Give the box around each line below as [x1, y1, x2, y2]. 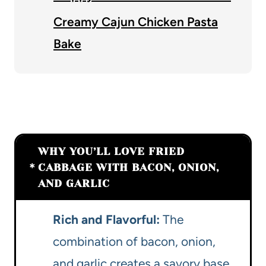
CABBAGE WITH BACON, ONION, [38, 161, 219, 174]
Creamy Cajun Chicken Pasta [53, 14, 218, 30]
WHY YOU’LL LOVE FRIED [38, 145, 185, 158]
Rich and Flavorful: [53, 212, 160, 227]
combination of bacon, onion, [53, 234, 216, 249]
